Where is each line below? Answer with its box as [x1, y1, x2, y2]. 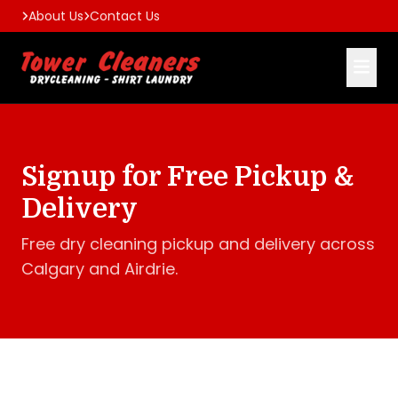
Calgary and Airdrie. [21, 258, 178, 280]
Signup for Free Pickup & [21, 162, 354, 192]
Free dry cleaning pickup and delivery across [21, 233, 375, 255]
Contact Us [90, 7, 161, 25]
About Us [28, 7, 84, 25]
